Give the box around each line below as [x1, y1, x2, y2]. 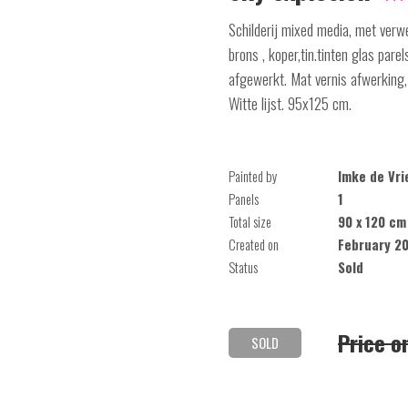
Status [229, 258, 258, 277]
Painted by [229, 167, 278, 186]
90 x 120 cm [338, 212, 406, 231]
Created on [229, 235, 279, 254]
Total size [229, 212, 271, 231]
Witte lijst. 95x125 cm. [229, 91, 352, 115]
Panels [229, 189, 259, 209]
